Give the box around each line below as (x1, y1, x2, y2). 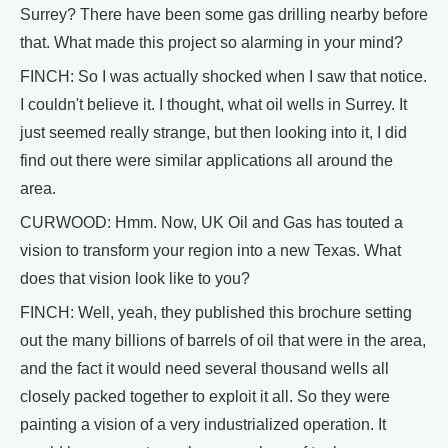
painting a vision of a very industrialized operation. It (20, 416, 386, 434)
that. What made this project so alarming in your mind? (20, 34, 403, 52)
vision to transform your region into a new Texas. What (20, 242, 401, 260)
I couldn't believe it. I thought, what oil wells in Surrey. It (20, 96, 407, 114)
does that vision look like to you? (20, 270, 250, 288)
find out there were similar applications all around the (20, 152, 393, 170)
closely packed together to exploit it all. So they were (20, 388, 390, 406)
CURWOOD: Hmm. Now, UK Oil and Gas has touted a (20, 214, 403, 232)
